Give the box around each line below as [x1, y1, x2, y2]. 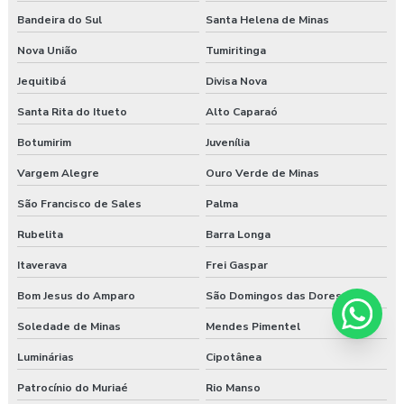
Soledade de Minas [17, 319, 121, 335]
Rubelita [17, 227, 63, 243]
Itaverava [17, 258, 67, 273]
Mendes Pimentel [205, 319, 300, 335]
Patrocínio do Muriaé [17, 381, 128, 396]
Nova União [17, 43, 78, 59]
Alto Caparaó [205, 105, 278, 120]
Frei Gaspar [205, 258, 268, 273]
